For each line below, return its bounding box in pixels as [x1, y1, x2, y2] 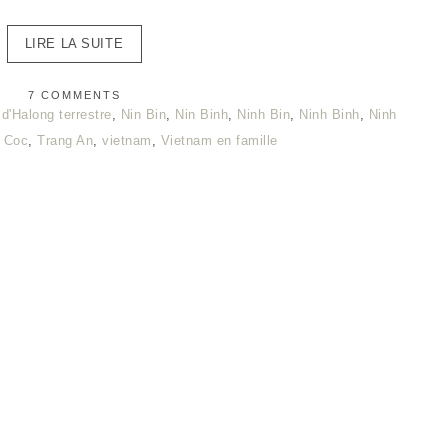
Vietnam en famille [160, 133, 278, 149]
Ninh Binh [299, 107, 360, 123]
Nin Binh [175, 107, 229, 123]
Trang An [37, 133, 94, 149]
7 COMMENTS [27, 89, 121, 102]
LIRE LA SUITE [24, 36, 124, 52]
